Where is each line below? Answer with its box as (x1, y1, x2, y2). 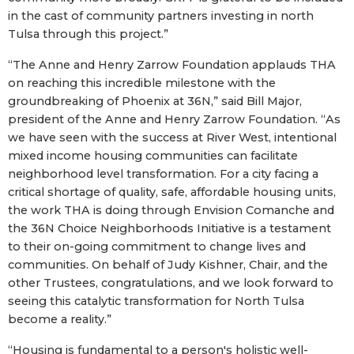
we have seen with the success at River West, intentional (8, 130, 337, 145)
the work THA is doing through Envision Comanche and (8, 202, 334, 217)
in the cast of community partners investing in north (8, 8, 314, 23)
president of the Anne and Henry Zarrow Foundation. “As (8, 111, 341, 126)
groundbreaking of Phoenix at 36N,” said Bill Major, (8, 93, 302, 108)
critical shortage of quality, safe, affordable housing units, (8, 184, 336, 199)
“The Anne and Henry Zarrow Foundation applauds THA (8, 57, 336, 72)
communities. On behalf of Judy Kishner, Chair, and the (8, 257, 328, 272)
